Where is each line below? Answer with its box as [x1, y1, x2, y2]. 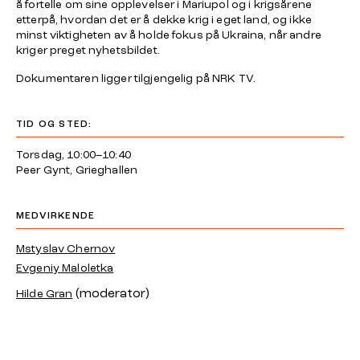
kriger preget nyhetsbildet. [16, 43, 160, 56]
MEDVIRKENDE [16, 210, 96, 221]
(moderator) [76, 285, 150, 301]
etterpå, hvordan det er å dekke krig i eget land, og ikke [16, 13, 312, 26]
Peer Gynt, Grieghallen [16, 163, 138, 176]
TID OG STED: [16, 118, 92, 129]
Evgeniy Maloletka [16, 261, 114, 274]
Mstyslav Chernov [16, 242, 116, 255]
